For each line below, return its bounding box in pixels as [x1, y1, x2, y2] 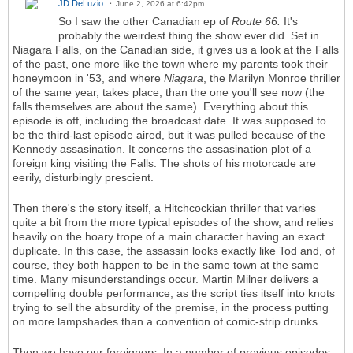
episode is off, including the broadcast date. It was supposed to [13, 113, 326, 127]
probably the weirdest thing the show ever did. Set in [58, 28, 319, 42]
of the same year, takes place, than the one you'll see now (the [13, 85, 325, 98]
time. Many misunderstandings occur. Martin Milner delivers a [13, 272, 318, 285]
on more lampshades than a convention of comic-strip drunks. [13, 314, 324, 328]
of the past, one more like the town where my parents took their [13, 57, 328, 70]
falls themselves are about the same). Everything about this [13, 99, 308, 113]
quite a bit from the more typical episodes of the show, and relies [13, 215, 333, 229]
